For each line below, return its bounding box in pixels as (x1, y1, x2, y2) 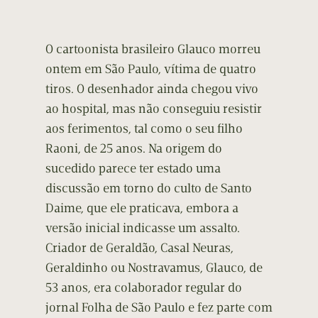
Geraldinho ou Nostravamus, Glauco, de (45, 260, 263, 276)
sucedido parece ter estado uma (45, 160, 221, 177)
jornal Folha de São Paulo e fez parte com (45, 300, 273, 316)
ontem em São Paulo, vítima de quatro (45, 61, 256, 77)
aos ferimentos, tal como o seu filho (45, 121, 243, 137)
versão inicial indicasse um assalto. (45, 220, 240, 236)
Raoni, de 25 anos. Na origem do (45, 141, 222, 157)
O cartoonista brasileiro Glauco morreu (45, 41, 261, 57)
